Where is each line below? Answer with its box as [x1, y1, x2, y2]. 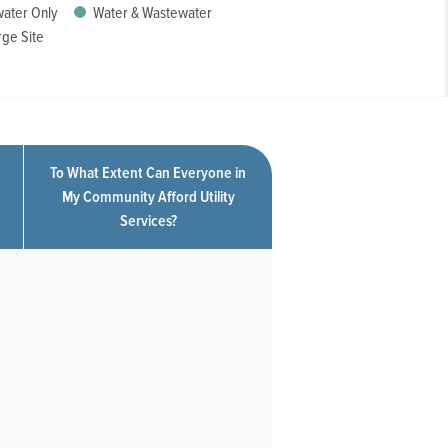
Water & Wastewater [89, 5, 212, 21]
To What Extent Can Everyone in [50, 163, 246, 183]
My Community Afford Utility [61, 187, 235, 207]
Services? [119, 211, 177, 231]
